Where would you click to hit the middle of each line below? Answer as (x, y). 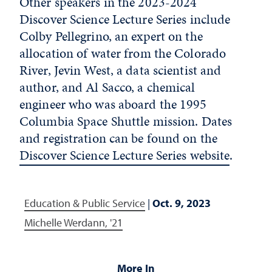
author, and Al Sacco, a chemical (107, 87)
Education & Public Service (85, 203)
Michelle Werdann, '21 (73, 222)
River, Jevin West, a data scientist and (121, 70)
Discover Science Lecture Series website (125, 155)
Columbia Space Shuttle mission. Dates (126, 121)
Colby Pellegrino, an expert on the (111, 36)
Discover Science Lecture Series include (125, 19)
